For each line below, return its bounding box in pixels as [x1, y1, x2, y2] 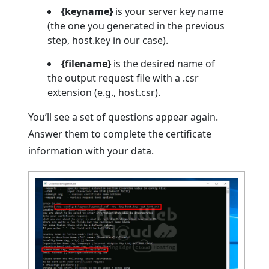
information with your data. [28, 144, 154, 158]
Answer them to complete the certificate [28, 127, 212, 141]
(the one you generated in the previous [47, 19, 225, 33]
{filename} [61, 57, 112, 71]
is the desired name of [111, 57, 216, 71]
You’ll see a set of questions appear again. [28, 110, 219, 124]
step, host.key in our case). [47, 34, 169, 47]
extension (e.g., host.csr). [47, 86, 161, 100]
